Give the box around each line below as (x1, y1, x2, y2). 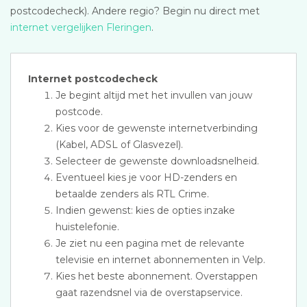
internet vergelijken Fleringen (10, 21, 151, 34)
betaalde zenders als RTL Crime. (56, 188, 209, 200)
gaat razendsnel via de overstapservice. (56, 286, 243, 299)
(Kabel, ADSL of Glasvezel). (56, 138, 183, 151)
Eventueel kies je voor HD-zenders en (56, 171, 237, 184)
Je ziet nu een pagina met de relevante (56, 237, 245, 249)
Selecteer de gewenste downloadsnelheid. (56, 155, 259, 167)
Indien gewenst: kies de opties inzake (56, 204, 235, 217)
